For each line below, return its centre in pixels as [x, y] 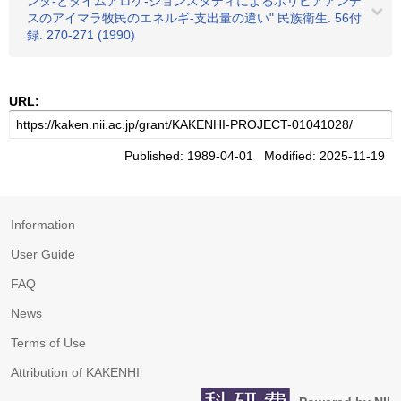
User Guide [43, 254]
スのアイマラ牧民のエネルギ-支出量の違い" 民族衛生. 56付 [194, 18]
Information [43, 225]
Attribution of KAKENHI [75, 372]
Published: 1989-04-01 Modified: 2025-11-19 [258, 156]
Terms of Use [48, 343]
